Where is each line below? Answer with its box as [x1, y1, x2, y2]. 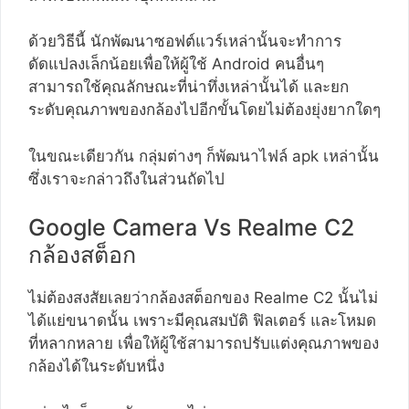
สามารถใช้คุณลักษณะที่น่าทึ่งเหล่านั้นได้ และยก [28, 78, 349, 97]
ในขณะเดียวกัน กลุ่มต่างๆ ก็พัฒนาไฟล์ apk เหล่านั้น [28, 146, 379, 165]
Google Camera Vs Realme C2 [28, 214, 354, 242]
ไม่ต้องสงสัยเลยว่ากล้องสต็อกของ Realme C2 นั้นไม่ [28, 288, 378, 308]
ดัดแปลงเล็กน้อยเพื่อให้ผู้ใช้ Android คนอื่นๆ [28, 55, 324, 74]
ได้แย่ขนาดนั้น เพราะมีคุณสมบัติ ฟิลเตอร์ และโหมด [28, 311, 376, 330]
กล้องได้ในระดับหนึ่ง [28, 357, 164, 376]
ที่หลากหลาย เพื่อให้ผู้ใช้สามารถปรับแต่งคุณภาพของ [28, 334, 379, 353]
